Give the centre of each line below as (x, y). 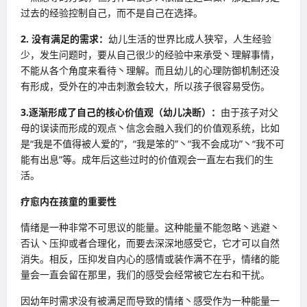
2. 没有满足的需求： (64, 38)
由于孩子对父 (249, 112)
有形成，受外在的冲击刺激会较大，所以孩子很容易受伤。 (145, 86)
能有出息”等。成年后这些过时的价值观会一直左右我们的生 (147, 159)
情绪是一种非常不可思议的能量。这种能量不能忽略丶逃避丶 (150, 227)
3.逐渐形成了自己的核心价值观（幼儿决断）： (121, 112)
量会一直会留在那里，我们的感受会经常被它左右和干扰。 (145, 274)
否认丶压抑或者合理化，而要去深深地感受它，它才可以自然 (150, 243)
